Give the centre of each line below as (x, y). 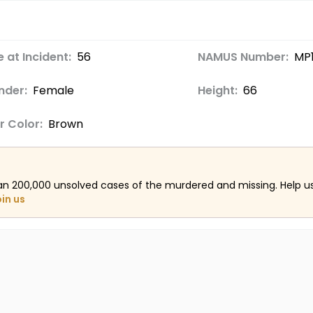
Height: (217, 90)
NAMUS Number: (243, 57)
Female (53, 90)
